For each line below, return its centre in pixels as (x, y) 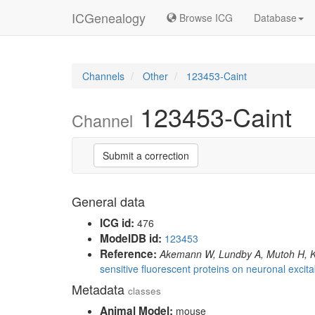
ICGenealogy (109, 18)
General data (108, 201)
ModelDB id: (131, 238)
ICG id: (117, 223)
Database (275, 18)
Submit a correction (146, 155)
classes (144, 291)
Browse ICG (205, 18)
